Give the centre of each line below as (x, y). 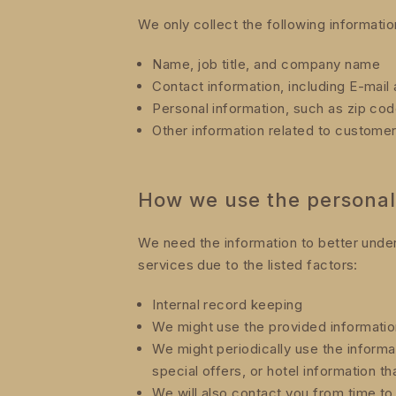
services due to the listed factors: (248, 264)
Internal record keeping (228, 304)
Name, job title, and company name (267, 64)
